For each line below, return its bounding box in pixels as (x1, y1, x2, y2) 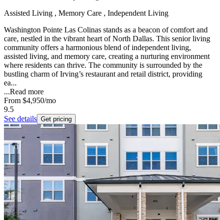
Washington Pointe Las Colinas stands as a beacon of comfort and (4, 26, 208, 34)
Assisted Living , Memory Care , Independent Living (4, 9, 168, 18)
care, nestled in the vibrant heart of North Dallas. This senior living (4, 34, 210, 43)
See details (4, 114, 37, 123)
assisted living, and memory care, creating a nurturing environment (4, 52, 210, 61)
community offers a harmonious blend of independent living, (4, 43, 191, 52)
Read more (10, 87, 44, 96)
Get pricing (41, 115, 72, 123)
